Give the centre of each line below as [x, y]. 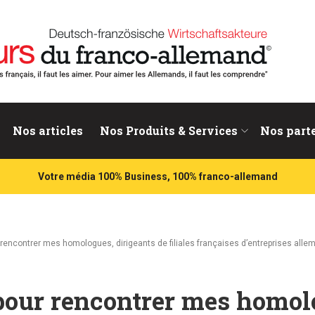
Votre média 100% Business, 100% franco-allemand [157, 176]
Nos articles [48, 130]
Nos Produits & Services [169, 130]
